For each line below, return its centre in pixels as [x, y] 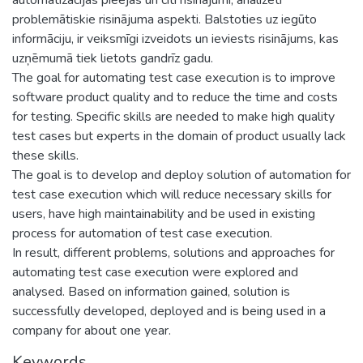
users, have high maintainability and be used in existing [164, 214]
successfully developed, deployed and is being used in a [169, 311]
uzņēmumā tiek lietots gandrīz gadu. [113, 58]
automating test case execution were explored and [155, 272]
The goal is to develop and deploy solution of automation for [181, 175]
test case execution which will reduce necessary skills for [172, 194]
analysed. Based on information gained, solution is [151, 291]
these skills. [45, 155]
